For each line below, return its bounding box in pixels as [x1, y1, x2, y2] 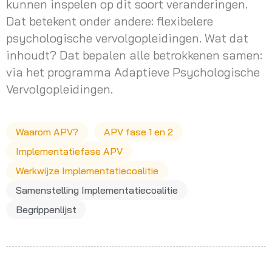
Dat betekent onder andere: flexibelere [6, 13, 213, 29]
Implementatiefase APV [16, 145, 123, 158]
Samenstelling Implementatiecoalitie [16, 184, 178, 197]
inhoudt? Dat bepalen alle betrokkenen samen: [6, 47, 262, 63]
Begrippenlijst [16, 203, 76, 216]
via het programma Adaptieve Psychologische [6, 64, 260, 80]
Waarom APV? [16, 126, 78, 138]
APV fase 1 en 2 [104, 126, 173, 138]
